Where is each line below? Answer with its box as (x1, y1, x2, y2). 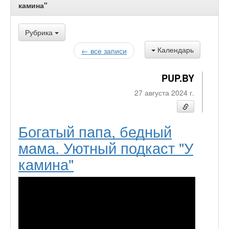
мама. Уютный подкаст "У (18, 136, 193, 158)
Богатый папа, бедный (18, 120, 172, 142)
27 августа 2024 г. (134, 87, 194, 98)
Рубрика (25, 27, 55, 37)
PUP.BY (162, 72, 194, 85)
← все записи (81, 45, 127, 56)
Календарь (157, 44, 194, 55)
